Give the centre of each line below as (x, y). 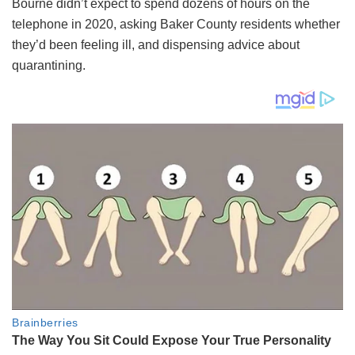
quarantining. (49, 65)
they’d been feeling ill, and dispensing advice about (156, 44)
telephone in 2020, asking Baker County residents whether (176, 24)
